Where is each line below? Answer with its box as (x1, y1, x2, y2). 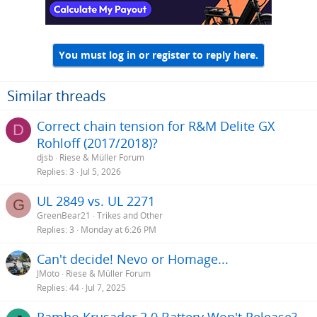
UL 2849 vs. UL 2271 (37, 192, 155, 209)
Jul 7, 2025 (86, 281, 126, 294)
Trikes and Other (97, 209, 163, 221)
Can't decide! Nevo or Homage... (37, 250, 229, 267)
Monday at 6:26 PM (81, 223, 156, 236)
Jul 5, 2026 (81, 165, 121, 178)
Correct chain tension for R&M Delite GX (37, 117, 275, 134)
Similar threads (7, 86, 106, 105)
